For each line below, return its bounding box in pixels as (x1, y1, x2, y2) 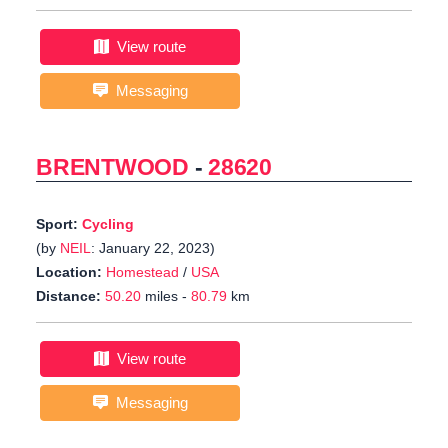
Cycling (82, 216, 134, 233)
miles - (141, 288, 191, 305)
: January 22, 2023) (91, 240, 215, 257)
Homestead (106, 264, 179, 281)
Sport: (36, 216, 82, 233)
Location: (36, 264, 102, 281)
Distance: (36, 288, 101, 305)
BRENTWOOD (36, 154, 189, 181)
